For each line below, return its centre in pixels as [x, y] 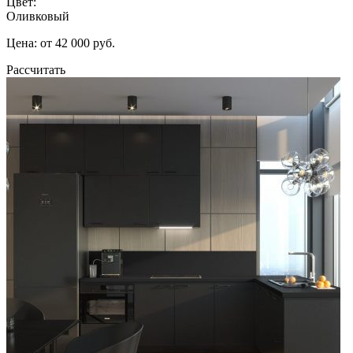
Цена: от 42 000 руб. [61, 43]
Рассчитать [36, 69]
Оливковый [38, 16]
